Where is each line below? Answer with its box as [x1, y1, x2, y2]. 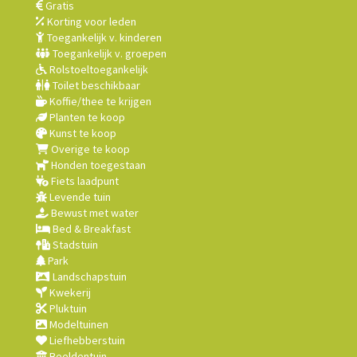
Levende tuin [47, 190, 111, 204]
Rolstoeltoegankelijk [47, 62, 148, 76]
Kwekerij [47, 285, 91, 300]
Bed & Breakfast [50, 222, 131, 236]
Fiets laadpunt [49, 174, 119, 188]
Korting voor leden [45, 14, 136, 29]
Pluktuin [47, 301, 87, 316]
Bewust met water [49, 206, 139, 220]
